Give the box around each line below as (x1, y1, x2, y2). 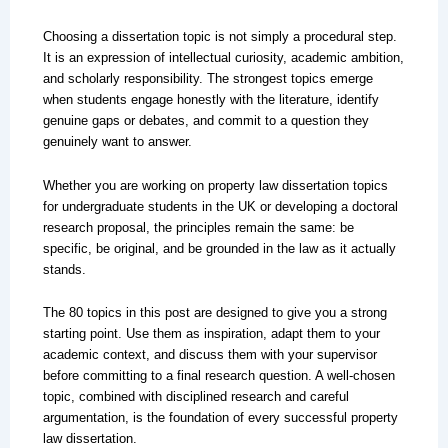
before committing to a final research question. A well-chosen (42, 368, 395, 384)
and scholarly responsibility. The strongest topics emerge (42, 70, 373, 86)
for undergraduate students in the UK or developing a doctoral (42, 198, 398, 214)
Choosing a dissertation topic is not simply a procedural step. (42, 28, 397, 44)
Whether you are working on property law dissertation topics (42, 177, 388, 193)
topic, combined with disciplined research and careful (42, 389, 349, 405)
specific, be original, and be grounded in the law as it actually (42, 240, 396, 256)
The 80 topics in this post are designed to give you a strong (42, 305, 387, 321)
